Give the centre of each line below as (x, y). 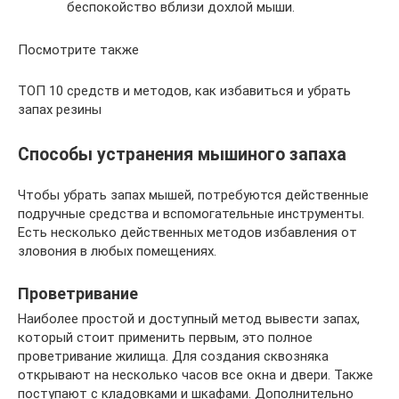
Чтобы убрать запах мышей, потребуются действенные (193, 195)
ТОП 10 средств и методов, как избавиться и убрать (184, 91)
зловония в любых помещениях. (117, 252)
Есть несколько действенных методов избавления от (187, 233)
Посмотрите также (78, 50)
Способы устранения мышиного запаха (182, 155)
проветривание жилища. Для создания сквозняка (173, 357)
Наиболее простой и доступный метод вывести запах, (189, 319)
